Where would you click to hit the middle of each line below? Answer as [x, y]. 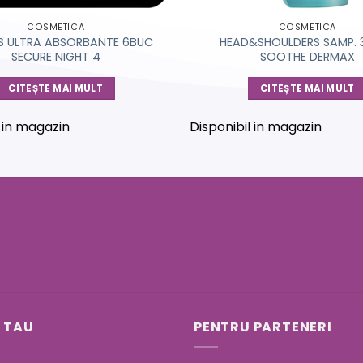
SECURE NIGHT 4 [56, 57]
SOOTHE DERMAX [307, 57]
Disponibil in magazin [255, 127]
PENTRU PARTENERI [263, 327]
